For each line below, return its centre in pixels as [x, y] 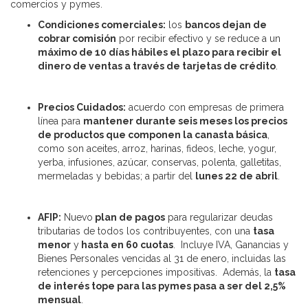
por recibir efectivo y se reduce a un [198, 38]
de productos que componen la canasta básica [153, 134]
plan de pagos [129, 217]
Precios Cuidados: [82, 107]
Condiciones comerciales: [102, 24]
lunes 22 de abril [236, 176]
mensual [59, 299]
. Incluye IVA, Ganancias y [231, 244]
